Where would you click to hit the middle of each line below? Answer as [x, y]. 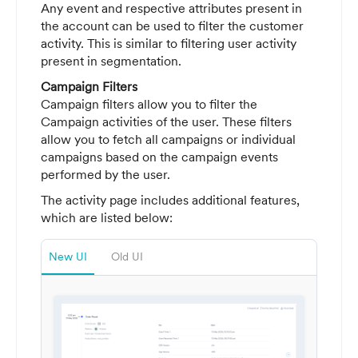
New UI [68, 256]
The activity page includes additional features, [170, 199]
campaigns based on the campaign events [159, 156]
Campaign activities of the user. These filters [166, 121]
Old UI [127, 256]
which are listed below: [107, 217]
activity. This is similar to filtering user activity [169, 43]
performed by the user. [105, 174]
